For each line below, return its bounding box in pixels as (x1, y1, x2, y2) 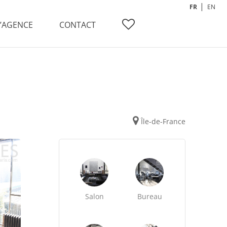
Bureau (137, 192, 162, 201)
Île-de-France (140, 117, 185, 126)
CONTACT (59, 19, 96, 30)
